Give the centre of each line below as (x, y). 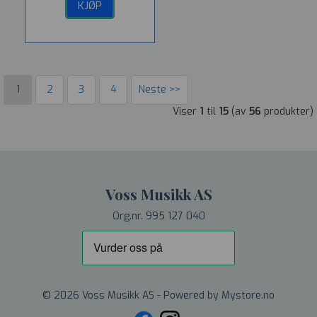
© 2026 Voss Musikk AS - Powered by (132, 295)
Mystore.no (248, 295)
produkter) (287, 111)
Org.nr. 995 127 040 (158, 216)
